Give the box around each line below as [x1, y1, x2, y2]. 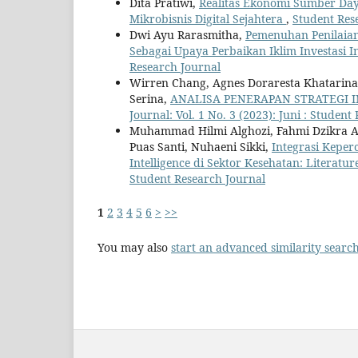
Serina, [129, 91, 170, 107]
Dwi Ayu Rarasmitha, [129, 27, 245, 43]
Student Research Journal [129, 171, 265, 187]
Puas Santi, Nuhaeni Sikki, [129, 139, 272, 155]
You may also [97, 240, 171, 256]
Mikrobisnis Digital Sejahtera [129, 11, 286, 27]
